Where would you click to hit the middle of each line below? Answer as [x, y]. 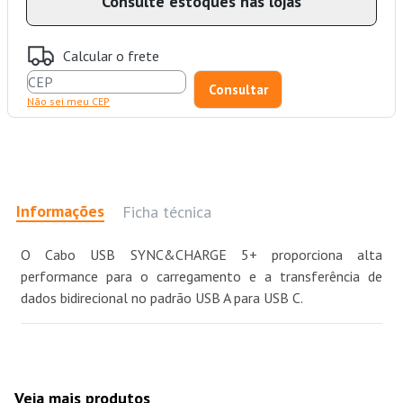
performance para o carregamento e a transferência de [201, 277]
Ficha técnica [167, 211]
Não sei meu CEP [68, 102]
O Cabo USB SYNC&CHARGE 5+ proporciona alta [201, 255]
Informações [60, 210]
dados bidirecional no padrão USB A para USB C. [162, 298]
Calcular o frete [111, 55]
